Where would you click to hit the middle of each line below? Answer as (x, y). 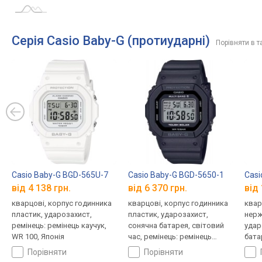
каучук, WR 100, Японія (168, 248)
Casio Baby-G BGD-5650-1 (176, 175)
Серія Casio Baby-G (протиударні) (111, 41)
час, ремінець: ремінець (170, 237)
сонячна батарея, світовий (176, 226)
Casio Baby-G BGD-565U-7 (60, 175)
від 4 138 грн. (41, 188)
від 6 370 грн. (157, 188)
